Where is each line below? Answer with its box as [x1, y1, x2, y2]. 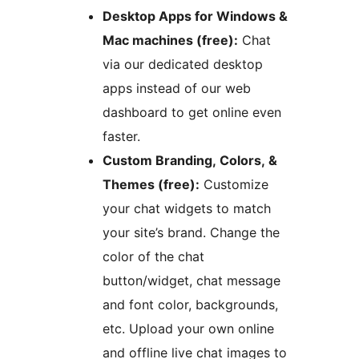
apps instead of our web [103, 79, 251, 96]
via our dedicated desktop [103, 55, 263, 72]
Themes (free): [103, 175, 200, 192]
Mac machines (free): [103, 31, 238, 48]
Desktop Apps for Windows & [103, 7, 288, 24]
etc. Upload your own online [103, 320, 274, 337]
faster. [103, 127, 140, 144]
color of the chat [103, 248, 204, 264]
